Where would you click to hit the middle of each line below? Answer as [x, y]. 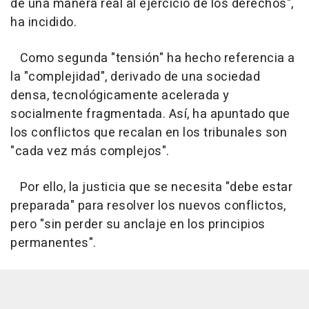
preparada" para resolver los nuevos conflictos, [148, 206]
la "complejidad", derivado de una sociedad [135, 77]
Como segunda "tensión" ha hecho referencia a [153, 58]
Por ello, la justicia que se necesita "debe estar [151, 187]
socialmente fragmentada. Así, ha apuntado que [150, 114]
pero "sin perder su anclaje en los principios [138, 225]
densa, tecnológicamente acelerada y [120, 96]
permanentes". [53, 243]
